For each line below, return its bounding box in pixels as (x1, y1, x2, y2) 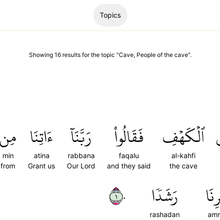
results (62, 51, 81, 58)
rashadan (150, 210, 180, 219)
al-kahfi (171, 151, 195, 160)
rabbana (67, 151, 95, 160)
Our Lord (67, 162, 95, 170)
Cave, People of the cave (118, 51, 188, 58)
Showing (28, 51, 55, 58)
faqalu (119, 151, 139, 160)
